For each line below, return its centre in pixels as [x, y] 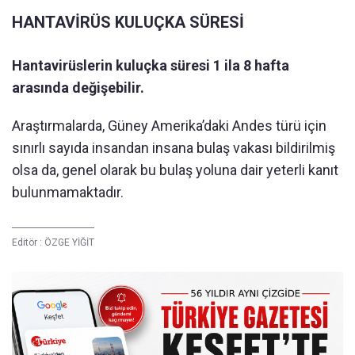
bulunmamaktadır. [68, 192]
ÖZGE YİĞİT [69, 242]
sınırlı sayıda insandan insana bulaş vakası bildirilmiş [174, 148]
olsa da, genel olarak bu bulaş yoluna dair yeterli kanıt [175, 170]
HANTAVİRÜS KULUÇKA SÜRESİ [128, 22]
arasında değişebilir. [78, 88]
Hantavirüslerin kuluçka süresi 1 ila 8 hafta [151, 65]
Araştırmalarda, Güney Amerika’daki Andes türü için [169, 126]
